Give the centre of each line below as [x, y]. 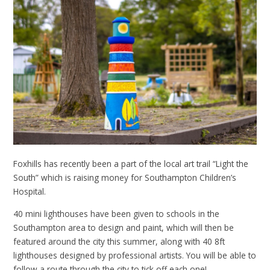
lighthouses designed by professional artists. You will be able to [135, 255]
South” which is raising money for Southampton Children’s [125, 178]
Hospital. [30, 192]
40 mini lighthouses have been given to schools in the [117, 213]
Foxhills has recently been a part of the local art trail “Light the [131, 164]
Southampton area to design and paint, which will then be [124, 227]
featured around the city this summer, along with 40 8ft [119, 241]
